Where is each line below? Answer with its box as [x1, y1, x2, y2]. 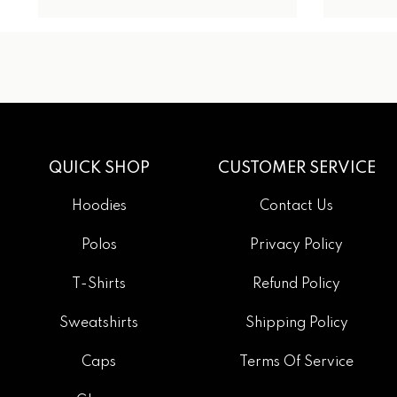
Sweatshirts [59, 316, 139, 331]
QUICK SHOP [48, 160, 150, 177]
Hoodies [71, 199, 127, 214]
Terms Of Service [239, 355, 354, 370]
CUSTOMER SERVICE [217, 160, 376, 177]
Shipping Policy [245, 316, 348, 331]
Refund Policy [253, 277, 341, 292]
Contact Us [260, 199, 334, 214]
